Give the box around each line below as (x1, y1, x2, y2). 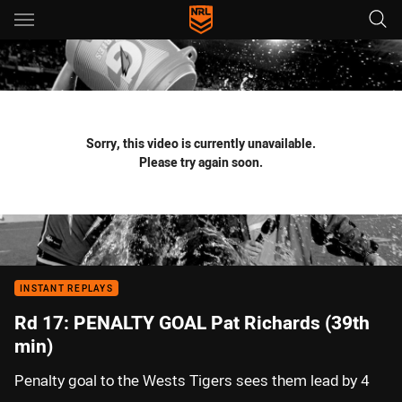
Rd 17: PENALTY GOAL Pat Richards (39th (14, 310, 370, 335)
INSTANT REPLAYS (20, 283, 113, 294)
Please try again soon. (139, 153, 263, 170)
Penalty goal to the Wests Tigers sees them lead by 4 (14, 371, 370, 390)
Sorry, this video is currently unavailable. (86, 135, 316, 152)
